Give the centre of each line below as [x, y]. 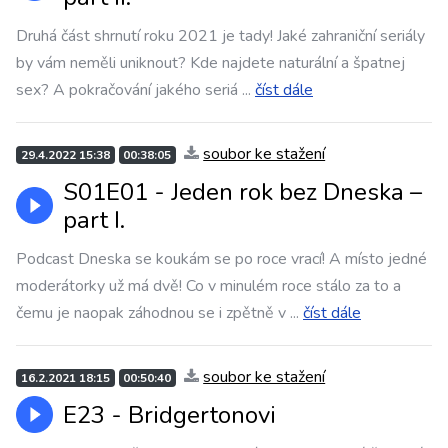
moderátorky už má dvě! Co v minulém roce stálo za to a [208, 286]
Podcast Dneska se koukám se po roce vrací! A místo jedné [221, 259]
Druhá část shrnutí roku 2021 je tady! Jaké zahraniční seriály [220, 36]
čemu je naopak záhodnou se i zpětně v [151, 313]
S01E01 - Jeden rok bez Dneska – [242, 192]
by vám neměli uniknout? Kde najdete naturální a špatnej [210, 63]
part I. [94, 220]
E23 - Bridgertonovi [169, 415]
